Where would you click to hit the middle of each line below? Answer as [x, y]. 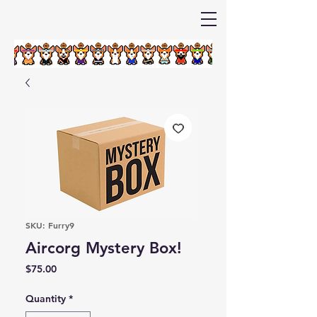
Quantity [46, 299]
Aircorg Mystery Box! [104, 248]
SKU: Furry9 [50, 225]
